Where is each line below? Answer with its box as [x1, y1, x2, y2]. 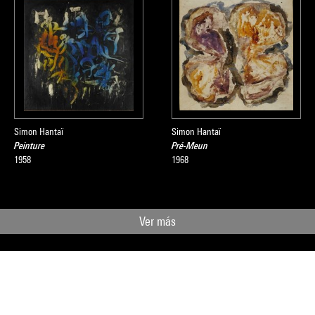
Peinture [14, 140, 45, 151]
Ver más [139, 214, 176, 229]
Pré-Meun [172, 140, 208, 151]
